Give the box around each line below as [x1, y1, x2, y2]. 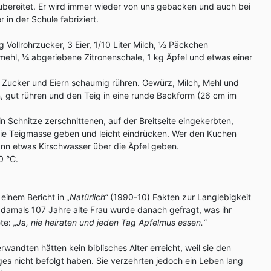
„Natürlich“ [67, 192, 108, 202]
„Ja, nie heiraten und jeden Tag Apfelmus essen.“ [13, 217, 206, 227]
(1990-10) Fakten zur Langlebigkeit [108, 192, 251, 202]
